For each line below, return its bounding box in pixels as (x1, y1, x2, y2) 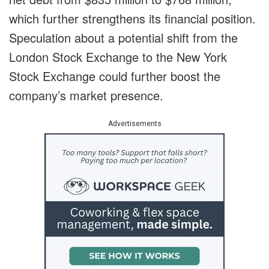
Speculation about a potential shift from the (9, 29, 238, 47)
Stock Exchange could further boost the (9, 67, 220, 85)
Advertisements (107, 119, 162, 128)
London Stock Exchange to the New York (9, 48, 227, 66)
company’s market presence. (9, 86, 163, 104)
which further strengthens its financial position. (9, 10, 256, 28)
